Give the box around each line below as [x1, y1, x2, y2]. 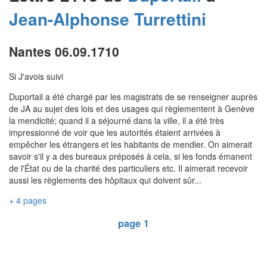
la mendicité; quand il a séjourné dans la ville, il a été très [9, 114, 224, 127]
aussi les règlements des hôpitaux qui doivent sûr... [9, 174, 201, 187]
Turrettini [134, 7, 206, 32]
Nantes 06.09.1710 [9, 42, 119, 60]
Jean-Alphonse [9, 7, 129, 32]
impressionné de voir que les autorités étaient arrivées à [9, 126, 221, 139]
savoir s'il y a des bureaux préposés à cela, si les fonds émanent [9, 150, 252, 163]
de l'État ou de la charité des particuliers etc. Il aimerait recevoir [9, 162, 248, 175]
